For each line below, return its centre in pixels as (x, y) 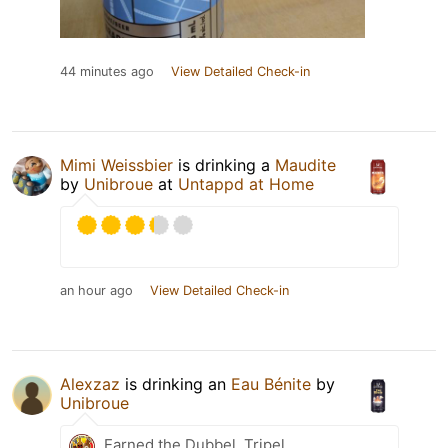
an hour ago (96, 290)
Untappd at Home (246, 183)
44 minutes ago (107, 71)
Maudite (305, 164)
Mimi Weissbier (116, 164)
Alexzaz (90, 383)
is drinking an (175, 383)
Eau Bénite (271, 383)
